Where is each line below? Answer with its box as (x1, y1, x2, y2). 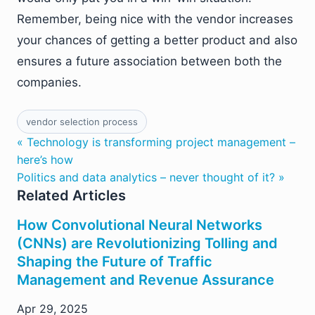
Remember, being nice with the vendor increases (17, 11, 293, 26)
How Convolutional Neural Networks (17, 216, 262, 233)
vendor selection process (26, 115, 138, 127)
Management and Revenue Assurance (17, 271, 274, 288)
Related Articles (17, 186, 126, 204)
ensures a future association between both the (17, 53, 282, 68)
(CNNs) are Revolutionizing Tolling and (17, 234, 278, 252)
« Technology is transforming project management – (17, 134, 295, 149)
